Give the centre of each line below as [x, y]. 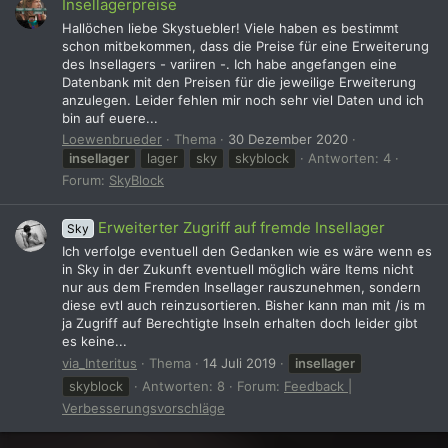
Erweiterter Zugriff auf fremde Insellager [242, 228]
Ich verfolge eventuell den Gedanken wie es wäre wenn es [247, 250]
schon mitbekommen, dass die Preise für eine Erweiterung [245, 45]
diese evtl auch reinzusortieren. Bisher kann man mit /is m [243, 304]
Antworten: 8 [183, 385]
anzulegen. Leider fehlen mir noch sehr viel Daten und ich [243, 99]
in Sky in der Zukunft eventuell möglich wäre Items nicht [238, 268]
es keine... [94, 340]
